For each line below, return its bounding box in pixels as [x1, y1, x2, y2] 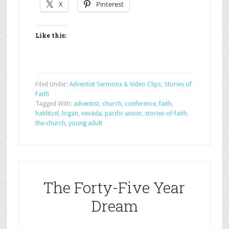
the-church [35, 120, 65, 127]
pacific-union [104, 110, 142, 117]
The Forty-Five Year [43, 177, 186, 197]
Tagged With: [35, 100, 74, 107]
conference [124, 100, 156, 107]
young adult [68, 120, 102, 127]
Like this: [35, 31, 66, 39]
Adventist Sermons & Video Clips [69, 81, 161, 88]
